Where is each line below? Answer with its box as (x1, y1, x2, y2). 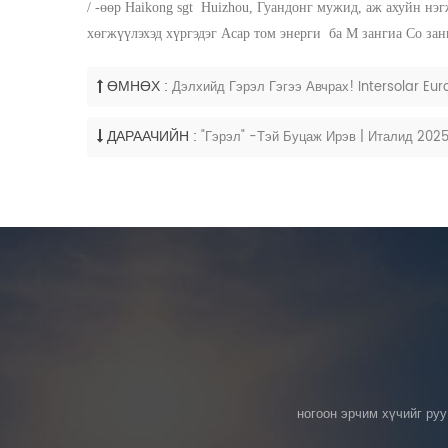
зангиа (362, 26, 406, 41)
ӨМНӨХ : (107, 75, 168, 98)
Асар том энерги (221, 26, 329, 41)
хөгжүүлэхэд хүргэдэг (87, 26, 221, 41)
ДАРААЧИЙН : (107, 125, 197, 148)
